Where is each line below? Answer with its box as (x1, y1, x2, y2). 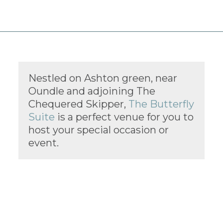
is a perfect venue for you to (55, 111, 194, 123)
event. (28, 137, 59, 149)
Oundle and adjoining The (28, 85, 156, 97)
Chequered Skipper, (28, 98, 129, 110)
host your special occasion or (28, 124, 169, 136)
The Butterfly (128, 98, 195, 110)
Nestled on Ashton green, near (28, 72, 178, 84)
